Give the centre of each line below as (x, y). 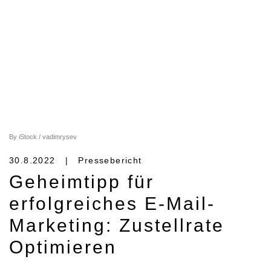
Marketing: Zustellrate (117, 226)
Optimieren (63, 247)
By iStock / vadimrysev (43, 137)
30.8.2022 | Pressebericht (76, 161)
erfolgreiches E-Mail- (112, 204)
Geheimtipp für (82, 182)
